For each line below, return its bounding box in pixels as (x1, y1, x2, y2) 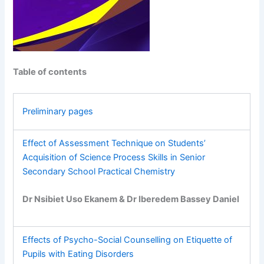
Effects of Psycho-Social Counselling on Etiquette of (22, 234, 233, 245)
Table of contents (13, 67, 87, 78)
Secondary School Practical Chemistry (22, 166, 176, 177)
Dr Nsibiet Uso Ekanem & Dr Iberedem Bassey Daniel (22, 193, 240, 204)
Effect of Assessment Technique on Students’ (22, 137, 206, 148)
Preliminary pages (22, 105, 94, 117)
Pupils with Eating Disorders (22, 248, 134, 259)
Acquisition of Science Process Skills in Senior (22, 151, 206, 163)
